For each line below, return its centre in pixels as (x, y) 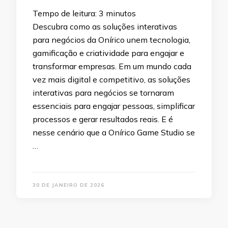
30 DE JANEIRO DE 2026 (68, 185)
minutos (121, 13)
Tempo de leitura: (66, 13)
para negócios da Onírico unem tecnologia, (111, 39)
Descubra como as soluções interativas (105, 26)
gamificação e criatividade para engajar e (108, 53)
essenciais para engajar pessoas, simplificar (114, 106)
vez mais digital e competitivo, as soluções (111, 79)
